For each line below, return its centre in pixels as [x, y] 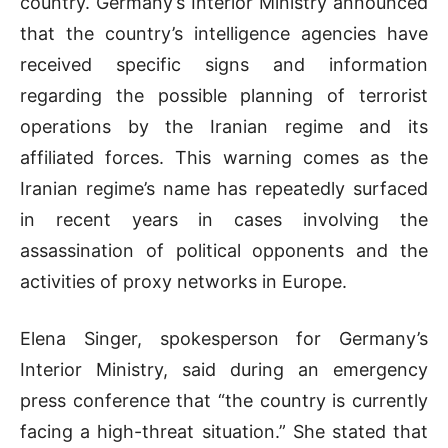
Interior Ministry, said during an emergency [224, 370]
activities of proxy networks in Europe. [183, 282]
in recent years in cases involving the [224, 220]
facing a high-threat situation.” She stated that [224, 432]
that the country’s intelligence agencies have [224, 34]
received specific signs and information [224, 65]
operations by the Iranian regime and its [224, 127]
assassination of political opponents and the [224, 251]
